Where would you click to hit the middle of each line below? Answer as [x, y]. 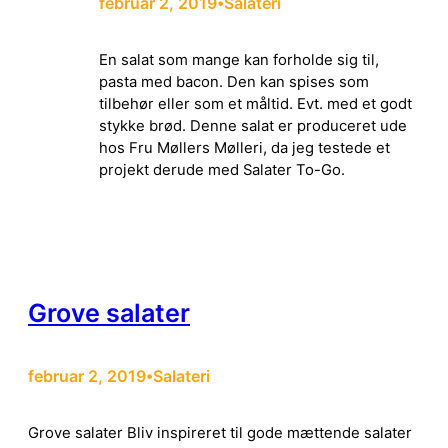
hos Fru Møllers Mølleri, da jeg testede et [244, 147]
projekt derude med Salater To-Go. [222, 169]
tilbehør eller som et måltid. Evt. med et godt [255, 103]
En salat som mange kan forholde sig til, [239, 59]
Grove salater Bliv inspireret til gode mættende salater [224, 432]
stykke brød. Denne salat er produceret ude [253, 125]
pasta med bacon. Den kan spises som [234, 81]
